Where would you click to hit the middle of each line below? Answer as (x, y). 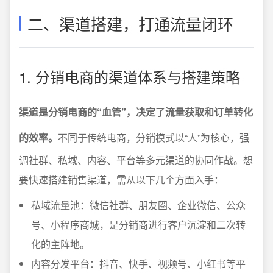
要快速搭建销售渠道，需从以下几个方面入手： (121, 179)
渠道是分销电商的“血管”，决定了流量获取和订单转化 (136, 112)
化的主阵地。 (60, 244)
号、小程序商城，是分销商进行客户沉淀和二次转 (138, 225)
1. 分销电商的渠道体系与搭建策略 (129, 76)
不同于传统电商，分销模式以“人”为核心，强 (154, 137)
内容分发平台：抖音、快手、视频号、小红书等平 (138, 264)
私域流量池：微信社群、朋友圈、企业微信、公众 (138, 205)
